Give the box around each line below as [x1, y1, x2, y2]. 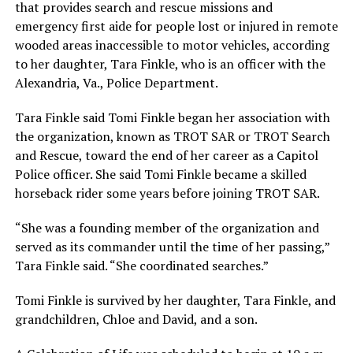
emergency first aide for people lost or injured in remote [14, 17, 338, 35]
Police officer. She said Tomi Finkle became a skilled [14, 165, 307, 184]
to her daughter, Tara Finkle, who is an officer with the [14, 55, 325, 73]
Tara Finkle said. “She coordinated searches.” [14, 257, 269, 275]
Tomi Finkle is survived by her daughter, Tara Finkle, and [14, 292, 336, 310]
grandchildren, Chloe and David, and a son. [14, 310, 258, 329]
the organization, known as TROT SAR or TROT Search [14, 128, 330, 146]
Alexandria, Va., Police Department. [14, 74, 218, 92]
